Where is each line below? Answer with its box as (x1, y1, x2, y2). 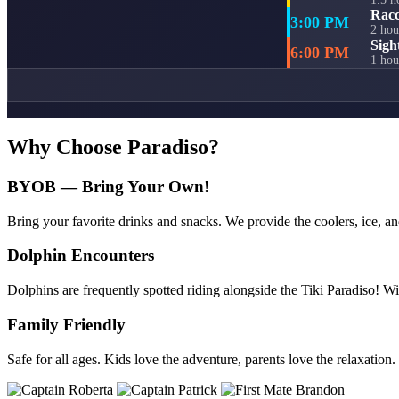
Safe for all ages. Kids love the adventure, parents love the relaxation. (7, 351, 395, 367)
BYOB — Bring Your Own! (7, 176, 209, 196)
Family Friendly (7, 314, 126, 334)
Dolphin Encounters (7, 246, 154, 265)
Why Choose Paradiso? (7, 135, 219, 159)
